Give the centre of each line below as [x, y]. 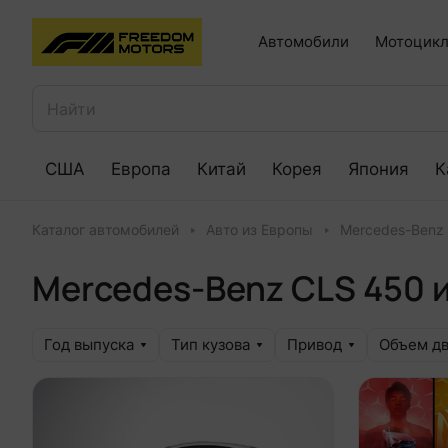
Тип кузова [210, 345]
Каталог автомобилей [105, 230]
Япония [378, 168]
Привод [314, 345]
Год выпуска [89, 345]
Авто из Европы [259, 230]
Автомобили [303, 41]
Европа [141, 168]
